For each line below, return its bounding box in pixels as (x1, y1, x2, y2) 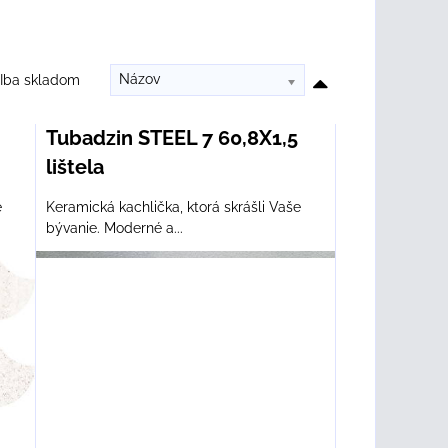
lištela (46, 155, 105, 179)
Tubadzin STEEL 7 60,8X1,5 (46, 126, 299, 150)
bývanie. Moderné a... (46, 220, 184, 236)
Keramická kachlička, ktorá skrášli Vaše (46, 199, 302, 215)
